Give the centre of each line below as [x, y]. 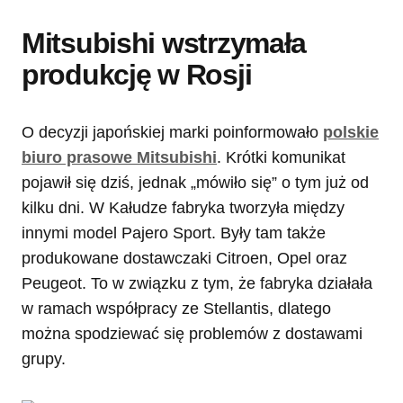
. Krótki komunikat [281, 158]
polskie [351, 133]
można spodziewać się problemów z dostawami [192, 334]
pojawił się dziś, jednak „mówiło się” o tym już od [195, 183]
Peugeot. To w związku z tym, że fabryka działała [197, 284]
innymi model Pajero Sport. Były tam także [174, 233]
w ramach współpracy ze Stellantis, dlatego [176, 309]
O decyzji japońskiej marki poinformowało [172, 133]
